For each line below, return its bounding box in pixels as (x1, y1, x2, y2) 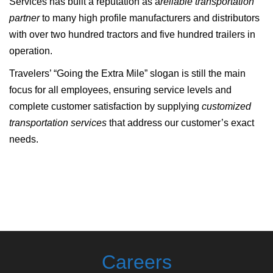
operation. (9, 45, 52, 56)
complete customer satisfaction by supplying (9, 101, 202, 112)
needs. (9, 133, 38, 144)
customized (202, 101, 251, 112)
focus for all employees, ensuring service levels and (9, 84, 232, 95)
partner (9, 12, 40, 23)
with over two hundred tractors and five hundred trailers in (9, 29, 255, 40)
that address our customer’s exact (107, 117, 254, 128)
